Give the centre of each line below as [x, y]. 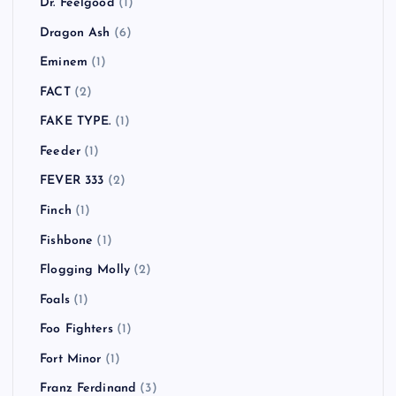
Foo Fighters [76, 330]
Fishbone [67, 240]
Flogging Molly [85, 270]
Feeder [60, 151]
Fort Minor [71, 359]
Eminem [64, 63]
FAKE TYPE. [76, 122]
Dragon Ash [75, 33]
